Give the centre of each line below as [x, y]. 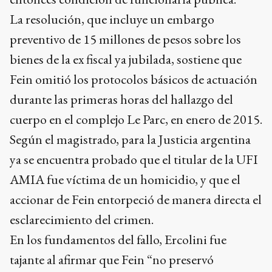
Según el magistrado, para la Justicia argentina [130, 139]
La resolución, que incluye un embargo [112, 19]
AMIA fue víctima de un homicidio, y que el [125, 179]
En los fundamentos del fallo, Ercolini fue [118, 240]
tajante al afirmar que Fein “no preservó [112, 260]
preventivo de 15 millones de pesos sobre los [125, 39]
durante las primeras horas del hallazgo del [121, 99]
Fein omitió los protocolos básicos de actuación [134, 79]
